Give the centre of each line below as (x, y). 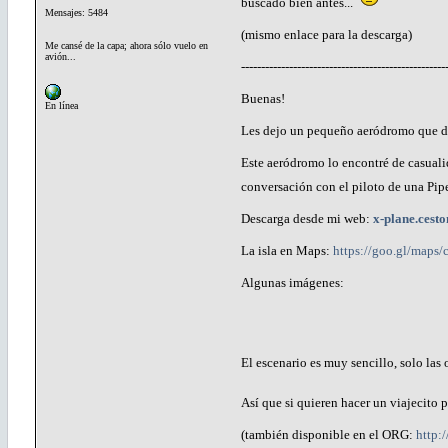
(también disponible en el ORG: (328, 434)
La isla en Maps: (287, 250)
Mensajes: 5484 (76, 12)
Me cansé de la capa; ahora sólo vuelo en (126, 45)
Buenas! (263, 98)
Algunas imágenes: (292, 282)
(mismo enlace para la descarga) (326, 34)
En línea (61, 105)
